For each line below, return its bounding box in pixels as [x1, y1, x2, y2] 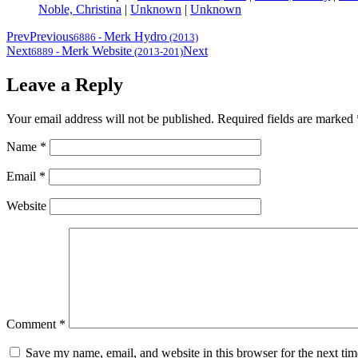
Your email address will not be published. [6, 112, 214, 126]
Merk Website [62, 44, 132, 58]
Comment [6, 317, 59, 332]
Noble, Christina [38, 2, 121, 17]
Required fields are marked [217, 112, 356, 126]
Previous [30, 30, 74, 44]
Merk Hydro [104, 30, 167, 44]
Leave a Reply [6, 74, 123, 96]
